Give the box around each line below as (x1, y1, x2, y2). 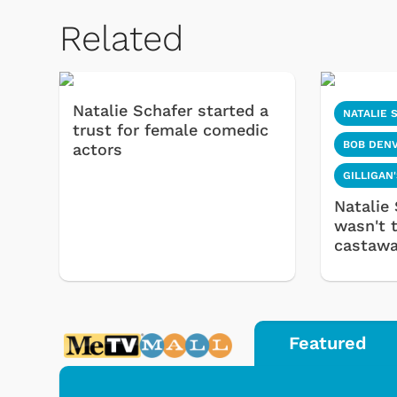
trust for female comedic (73, 121, 269, 140)
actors (73, 140, 122, 160)
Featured (288, 332, 367, 354)
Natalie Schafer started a (73, 101, 269, 121)
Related (59, 18, 183, 60)
